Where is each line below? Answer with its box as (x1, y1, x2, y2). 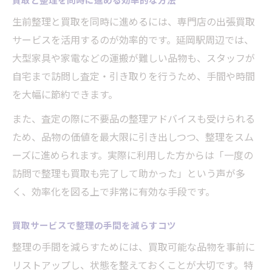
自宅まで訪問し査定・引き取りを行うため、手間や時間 (12, 69, 255, 84)
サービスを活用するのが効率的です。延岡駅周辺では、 (12, 32, 254, 47)
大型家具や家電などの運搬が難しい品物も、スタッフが (12, 50, 255, 66)
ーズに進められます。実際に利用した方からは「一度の (12, 148, 253, 163)
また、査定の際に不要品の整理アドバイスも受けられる (12, 111, 255, 126)
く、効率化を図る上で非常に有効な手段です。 (12, 184, 215, 199)
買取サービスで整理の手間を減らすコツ (12, 219, 176, 232)
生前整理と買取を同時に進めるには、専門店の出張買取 (12, 14, 255, 29)
